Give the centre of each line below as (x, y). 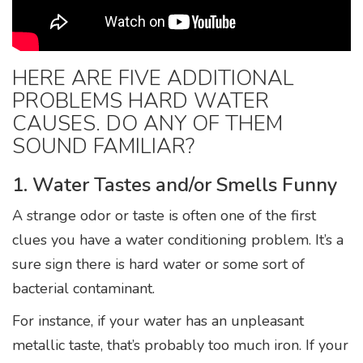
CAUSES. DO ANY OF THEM (147, 123)
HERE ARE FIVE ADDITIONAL (153, 78)
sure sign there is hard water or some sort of (158, 264)
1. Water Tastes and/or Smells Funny (175, 184)
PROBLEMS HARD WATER (141, 100)
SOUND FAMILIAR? (103, 146)
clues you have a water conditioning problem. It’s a (178, 239)
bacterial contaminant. (83, 288)
